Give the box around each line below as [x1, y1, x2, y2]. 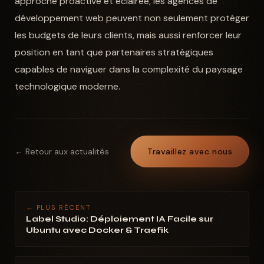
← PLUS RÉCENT [25, 203, 91, 213]
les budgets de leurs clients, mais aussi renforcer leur [14, 29, 242, 42]
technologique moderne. [14, 80, 120, 93]
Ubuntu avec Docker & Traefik [25, 225, 169, 236]
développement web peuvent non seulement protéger [14, 12, 249, 25]
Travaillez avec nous [147, 146, 233, 157]
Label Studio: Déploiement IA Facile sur [25, 214, 213, 225]
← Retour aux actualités [14, 146, 109, 157]
